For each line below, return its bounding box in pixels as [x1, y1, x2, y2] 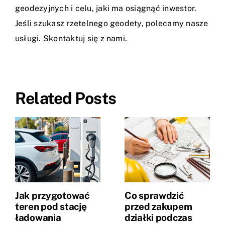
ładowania [15, 212, 61, 223]
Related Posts [15, 89, 117, 108]
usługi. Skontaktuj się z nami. [15, 34, 128, 44]
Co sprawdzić [125, 190, 184, 201]
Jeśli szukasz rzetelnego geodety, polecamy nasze [15, 19, 208, 29]
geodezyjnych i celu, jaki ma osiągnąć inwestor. [15, 4, 197, 14]
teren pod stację [15, 201, 87, 212]
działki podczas [125, 212, 192, 223]
